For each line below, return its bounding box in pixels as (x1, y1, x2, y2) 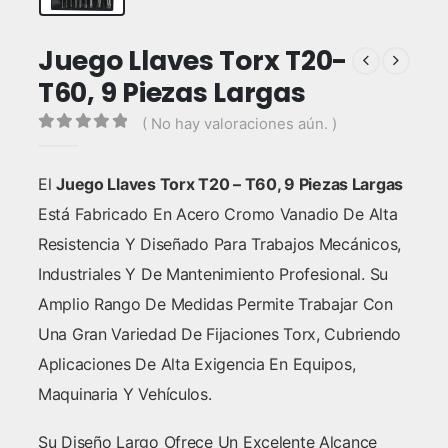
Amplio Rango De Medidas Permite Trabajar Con (37, 294, 393, 315)
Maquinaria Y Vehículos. (37, 384, 212, 405)
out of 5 (50, 135, 146, 151)
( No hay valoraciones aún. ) (141, 114, 337, 133)
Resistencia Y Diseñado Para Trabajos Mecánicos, (37, 234, 402, 255)
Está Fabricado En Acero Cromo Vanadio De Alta (37, 204, 398, 225)
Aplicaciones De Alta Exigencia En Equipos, (37, 354, 356, 375)
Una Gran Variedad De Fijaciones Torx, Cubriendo (37, 324, 402, 345)
